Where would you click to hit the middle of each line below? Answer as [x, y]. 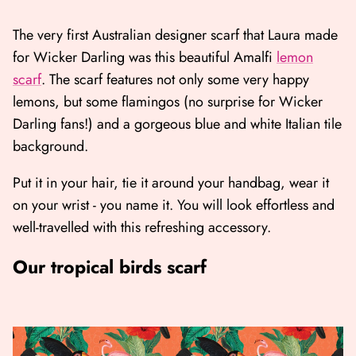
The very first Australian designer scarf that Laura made [175, 35]
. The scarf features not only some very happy [175, 80]
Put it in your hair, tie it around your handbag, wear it [171, 183]
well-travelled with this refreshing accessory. [144, 228]
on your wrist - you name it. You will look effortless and [174, 205]
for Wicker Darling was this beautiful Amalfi [145, 58]
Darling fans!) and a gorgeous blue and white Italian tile [177, 124]
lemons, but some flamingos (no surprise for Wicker [168, 102]
